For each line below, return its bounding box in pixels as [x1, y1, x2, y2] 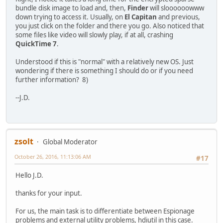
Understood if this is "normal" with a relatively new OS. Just [15, 57, 194, 67]
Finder [127, 3, 148, 13]
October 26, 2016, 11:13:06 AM [14, 152, 91, 160]
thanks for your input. [15, 189, 82, 198]
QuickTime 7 [15, 39, 57, 49]
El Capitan [124, 12, 157, 22]
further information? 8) [15, 75, 88, 85]
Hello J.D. [15, 171, 43, 180]
